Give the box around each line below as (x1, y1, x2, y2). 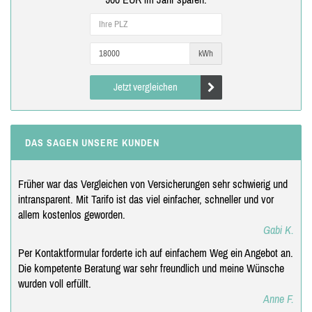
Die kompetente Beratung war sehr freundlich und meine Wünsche (18, 261, 284, 274)
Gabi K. (263, 223, 294, 236)
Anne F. (263, 292, 294, 305)
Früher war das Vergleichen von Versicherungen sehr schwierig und (18, 177, 288, 190)
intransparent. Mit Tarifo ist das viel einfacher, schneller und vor (18, 192, 274, 205)
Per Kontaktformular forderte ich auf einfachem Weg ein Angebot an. (18, 246, 293, 259)
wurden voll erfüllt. (18, 276, 91, 290)
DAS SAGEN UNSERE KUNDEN (25, 136, 159, 148)
